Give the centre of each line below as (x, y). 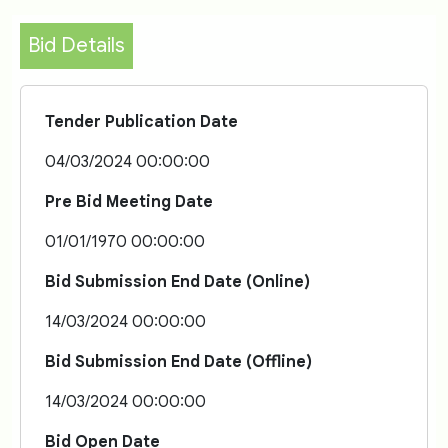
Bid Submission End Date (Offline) (178, 362)
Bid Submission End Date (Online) (177, 282)
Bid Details (76, 45)
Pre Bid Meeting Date (129, 202)
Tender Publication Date (141, 122)
